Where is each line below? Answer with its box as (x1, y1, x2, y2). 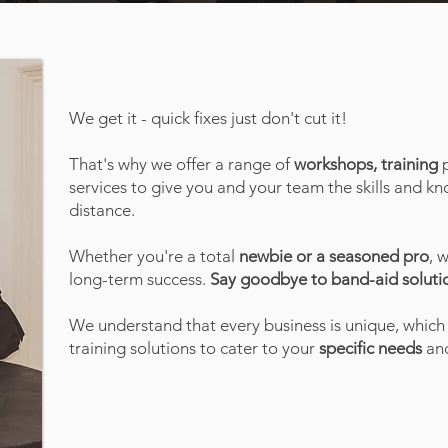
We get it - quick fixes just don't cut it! (69, 108, 347, 128)
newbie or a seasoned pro (239, 246, 429, 266)
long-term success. (69, 269, 210, 289)
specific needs (319, 338, 422, 358)
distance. (69, 200, 135, 220)
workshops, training (294, 154, 438, 174)
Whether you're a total (69, 246, 239, 266)
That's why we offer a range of (69, 154, 294, 174)
